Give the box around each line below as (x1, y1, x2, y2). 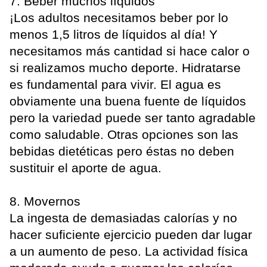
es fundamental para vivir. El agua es (10, 77, 221, 92)
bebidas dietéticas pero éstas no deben (10, 144, 234, 159)
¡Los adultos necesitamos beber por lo (10, 11, 228, 25)
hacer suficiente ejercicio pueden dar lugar (10, 228, 252, 242)
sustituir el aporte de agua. (10, 161, 162, 175)
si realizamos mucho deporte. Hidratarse (10, 61, 241, 75)
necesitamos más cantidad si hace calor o (10, 44, 250, 58)
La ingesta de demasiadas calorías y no (10, 211, 237, 225)
